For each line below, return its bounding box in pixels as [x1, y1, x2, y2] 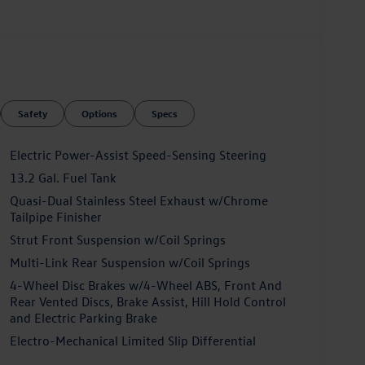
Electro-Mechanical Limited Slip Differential [9, 332, 256, 349]
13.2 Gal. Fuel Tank [9, 169, 117, 186]
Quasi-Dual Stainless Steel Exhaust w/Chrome [9, 191, 268, 209]
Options [81, 106, 118, 120]
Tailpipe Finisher [9, 208, 102, 225]
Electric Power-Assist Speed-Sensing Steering [9, 146, 266, 163]
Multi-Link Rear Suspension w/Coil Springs [9, 253, 250, 270]
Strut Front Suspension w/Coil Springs [9, 231, 226, 248]
